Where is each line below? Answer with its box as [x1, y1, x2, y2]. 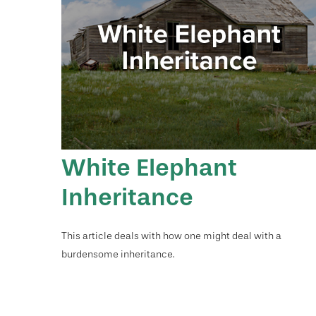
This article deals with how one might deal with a [61, 229, 281, 241]
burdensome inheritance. [61, 248, 174, 260]
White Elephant [61, 152, 237, 182]
